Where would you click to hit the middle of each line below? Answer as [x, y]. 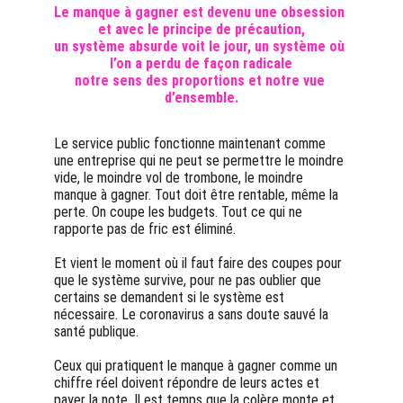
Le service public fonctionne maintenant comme [192, 143]
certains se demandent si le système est [171, 297]
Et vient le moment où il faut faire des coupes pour [200, 263]
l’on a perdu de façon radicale [201, 63]
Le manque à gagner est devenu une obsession [201, 12]
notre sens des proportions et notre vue [201, 81]
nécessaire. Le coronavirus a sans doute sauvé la [193, 314]
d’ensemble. [201, 98]
